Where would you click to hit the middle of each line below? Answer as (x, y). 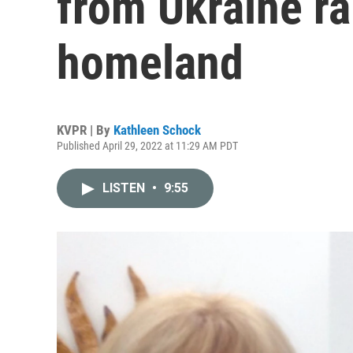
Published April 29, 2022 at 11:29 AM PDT (147, 146)
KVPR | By (85, 130)
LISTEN (125, 188)
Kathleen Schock (157, 130)
